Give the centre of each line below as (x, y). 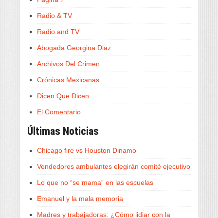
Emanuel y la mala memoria (80, 199)
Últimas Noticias (63, 131)
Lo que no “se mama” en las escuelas (95, 182)
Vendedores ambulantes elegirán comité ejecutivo (114, 166)
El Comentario (59, 112)
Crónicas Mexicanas (68, 80)
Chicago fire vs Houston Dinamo (87, 150)
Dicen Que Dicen (63, 96)
